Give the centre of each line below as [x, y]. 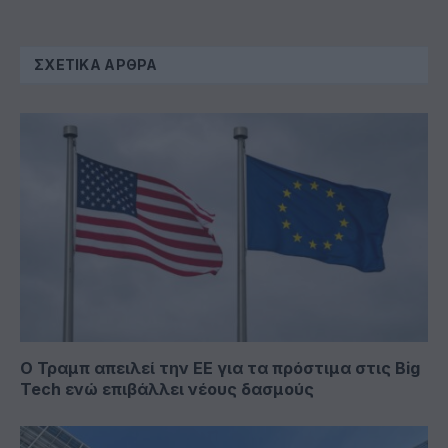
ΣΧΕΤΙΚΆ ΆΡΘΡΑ [96, 64]
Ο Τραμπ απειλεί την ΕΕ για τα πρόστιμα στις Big [220, 368]
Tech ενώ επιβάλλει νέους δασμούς [167, 389]
